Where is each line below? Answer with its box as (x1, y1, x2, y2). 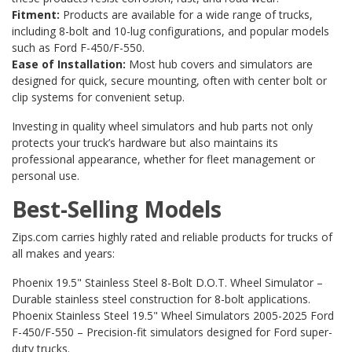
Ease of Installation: (12, 57, 126, 72)
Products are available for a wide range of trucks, (60, 7, 313, 23)
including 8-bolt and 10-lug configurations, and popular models (12, 24, 329, 39)
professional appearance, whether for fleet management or (12, 152, 315, 167)
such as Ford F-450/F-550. (12, 40, 145, 56)
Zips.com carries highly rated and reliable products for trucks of (12, 229, 332, 245)
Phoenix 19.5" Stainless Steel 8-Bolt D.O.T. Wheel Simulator (12, 275, 313, 291)
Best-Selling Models (12, 194, 222, 225)
